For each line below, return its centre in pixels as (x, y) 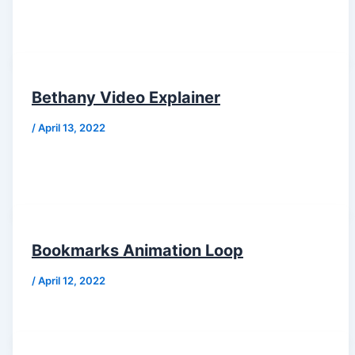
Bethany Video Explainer (126, 98)
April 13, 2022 (71, 128)
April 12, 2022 (71, 280)
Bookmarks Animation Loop (137, 250)
